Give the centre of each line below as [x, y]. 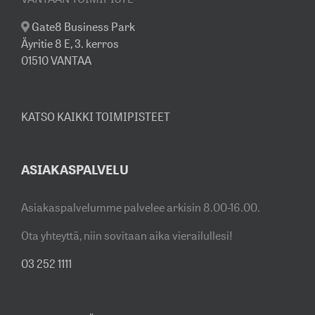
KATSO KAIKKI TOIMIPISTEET [96, 116]
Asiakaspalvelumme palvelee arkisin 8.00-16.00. [141, 207]
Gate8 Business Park [83, 26]
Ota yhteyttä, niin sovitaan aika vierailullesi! [127, 235]
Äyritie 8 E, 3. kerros [70, 43]
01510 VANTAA [56, 60]
